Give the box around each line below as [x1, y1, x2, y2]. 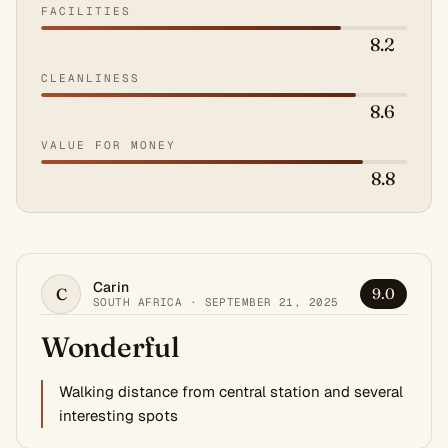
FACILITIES [41, 3, 131, 18]
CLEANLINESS [41, 70, 140, 85]
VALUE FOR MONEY [41, 137, 176, 152]
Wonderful [41, 329, 180, 364]
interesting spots [59, 405, 178, 425]
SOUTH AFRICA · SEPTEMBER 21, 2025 [93, 294, 339, 309]
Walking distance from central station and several [59, 381, 403, 401]
